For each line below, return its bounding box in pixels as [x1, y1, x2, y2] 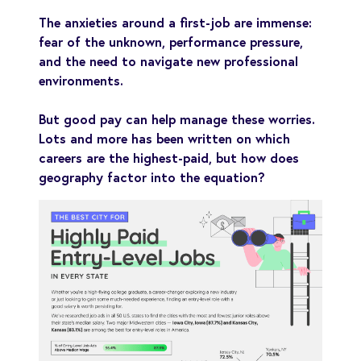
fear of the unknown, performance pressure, [39, 32, 303, 50]
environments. [39, 71, 123, 89]
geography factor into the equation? [39, 168, 265, 185]
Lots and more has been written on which [39, 129, 290, 147]
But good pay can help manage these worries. [39, 110, 315, 127]
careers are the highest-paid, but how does [39, 148, 299, 166]
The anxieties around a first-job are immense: [39, 13, 312, 31]
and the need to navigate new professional [39, 52, 298, 69]
